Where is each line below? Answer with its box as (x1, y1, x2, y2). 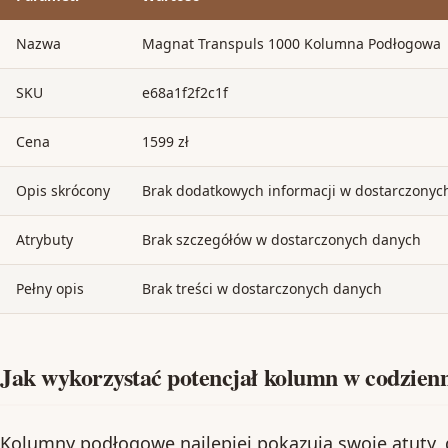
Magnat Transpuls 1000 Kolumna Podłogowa (142, 33, 441, 53)
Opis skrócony (16, 180, 110, 200)
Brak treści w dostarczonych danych (142, 278, 382, 298)
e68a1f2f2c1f (142, 82, 228, 102)
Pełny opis (16, 278, 84, 298)
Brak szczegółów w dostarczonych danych (142, 229, 421, 249)
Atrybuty (16, 229, 73, 249)
